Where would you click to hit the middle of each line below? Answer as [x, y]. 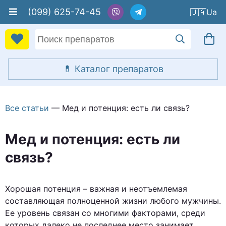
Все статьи [27, 108]
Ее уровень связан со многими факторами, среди [105, 213]
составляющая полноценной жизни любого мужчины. [113, 201]
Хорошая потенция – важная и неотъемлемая [96, 189]
